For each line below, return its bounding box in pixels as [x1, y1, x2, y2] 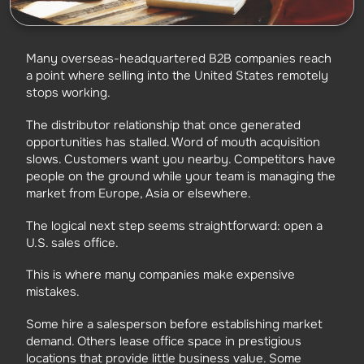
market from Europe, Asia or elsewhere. [26, 184, 251, 201]
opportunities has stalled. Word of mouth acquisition [26, 133, 320, 150]
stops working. [26, 84, 110, 101]
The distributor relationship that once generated [26, 116, 301, 133]
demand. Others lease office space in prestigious [26, 333, 301, 349]
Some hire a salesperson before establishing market [26, 316, 323, 332]
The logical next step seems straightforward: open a [26, 217, 323, 234]
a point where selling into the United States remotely [26, 67, 328, 84]
